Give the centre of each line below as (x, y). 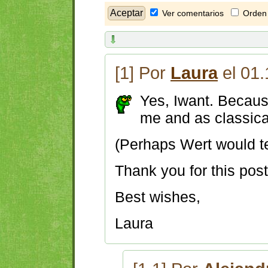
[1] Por (143, 73)
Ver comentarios (193, 13)
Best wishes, (160, 197)
